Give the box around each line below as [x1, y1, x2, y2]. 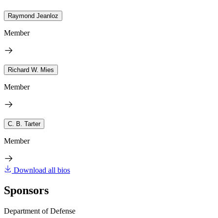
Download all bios [14, 165, 70, 174]
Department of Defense [4, 207, 75, 216]
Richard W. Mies [8, 66, 54, 73]
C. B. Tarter [8, 120, 40, 127]
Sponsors [4, 184, 49, 197]
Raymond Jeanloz [8, 12, 58, 19]
